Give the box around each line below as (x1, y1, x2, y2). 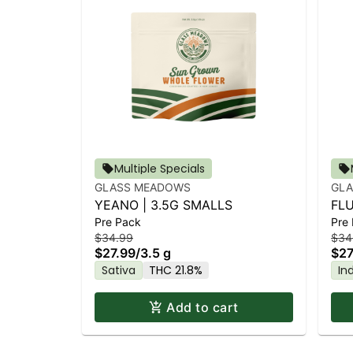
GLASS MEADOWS (95, 180, 191, 195)
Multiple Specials (114, 161, 205, 177)
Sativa (102, 262, 136, 279)
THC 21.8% (149, 262, 203, 279)
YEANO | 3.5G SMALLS (95, 197, 232, 214)
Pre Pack (95, 215, 141, 229)
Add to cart (166, 299, 239, 316)
